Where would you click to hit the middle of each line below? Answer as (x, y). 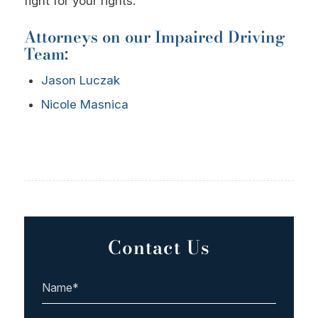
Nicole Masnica (84, 105)
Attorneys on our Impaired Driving (154, 37)
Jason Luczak (80, 81)
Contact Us (159, 248)
